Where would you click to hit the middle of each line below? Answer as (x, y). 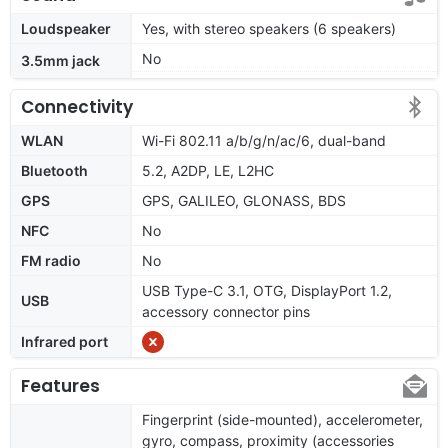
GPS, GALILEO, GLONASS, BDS (244, 200)
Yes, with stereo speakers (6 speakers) (269, 28)
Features (60, 385)
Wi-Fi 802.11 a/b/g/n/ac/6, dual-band (264, 140)
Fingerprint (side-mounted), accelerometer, (282, 419)
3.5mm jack (60, 60)
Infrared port (64, 341)
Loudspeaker (66, 28)
